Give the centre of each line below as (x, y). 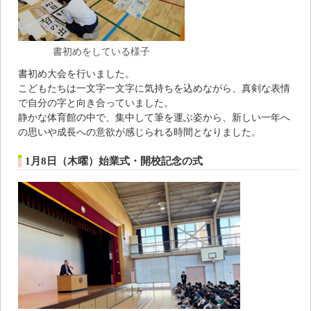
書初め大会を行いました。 (76, 73)
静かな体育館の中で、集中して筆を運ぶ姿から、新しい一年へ (154, 117)
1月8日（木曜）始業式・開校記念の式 (114, 161)
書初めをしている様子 (101, 51)
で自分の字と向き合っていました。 (96, 102)
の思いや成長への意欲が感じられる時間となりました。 (140, 132)
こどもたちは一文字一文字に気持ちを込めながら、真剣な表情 (154, 88)
